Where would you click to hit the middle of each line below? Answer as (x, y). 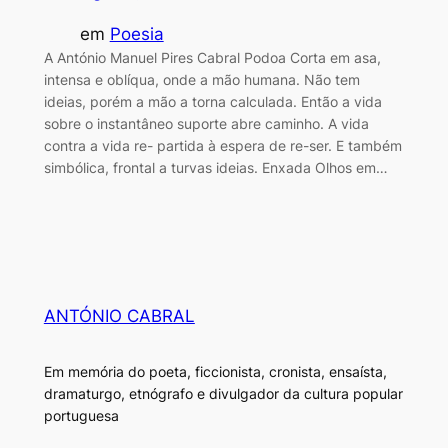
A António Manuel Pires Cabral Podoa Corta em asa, (212, 58)
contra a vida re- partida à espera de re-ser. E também (222, 146)
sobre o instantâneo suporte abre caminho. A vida (206, 124)
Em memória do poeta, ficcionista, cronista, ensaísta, (215, 371)
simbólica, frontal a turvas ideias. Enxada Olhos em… (215, 168)
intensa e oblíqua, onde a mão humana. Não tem (201, 80)
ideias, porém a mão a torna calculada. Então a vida (212, 102)
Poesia (136, 34)
